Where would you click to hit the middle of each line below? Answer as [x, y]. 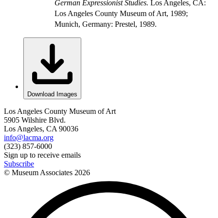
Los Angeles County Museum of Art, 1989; [121, 13]
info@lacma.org [29, 137]
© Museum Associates [39, 172]
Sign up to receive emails [42, 155]
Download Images [52, 94]
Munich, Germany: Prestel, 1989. [106, 24]
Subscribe [19, 163]
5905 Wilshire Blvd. [35, 120]
